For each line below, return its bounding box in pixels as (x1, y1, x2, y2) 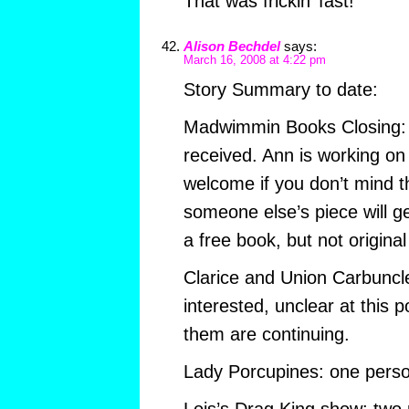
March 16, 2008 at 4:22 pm (183, 53, 326, 67)
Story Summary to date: (183, 79, 378, 100)
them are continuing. (183, 323, 350, 344)
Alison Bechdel (183, 37, 280, 54)
